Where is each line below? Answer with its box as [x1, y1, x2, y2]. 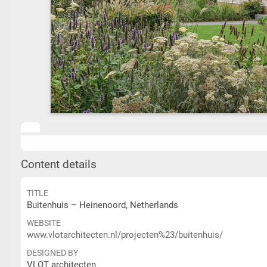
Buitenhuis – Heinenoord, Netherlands [27, 200, 178, 210]
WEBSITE [27, 218, 61, 228]
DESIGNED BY [27, 248, 78, 257]
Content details [21, 158, 97, 171]
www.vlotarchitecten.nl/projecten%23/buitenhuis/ [27, 229, 223, 240]
